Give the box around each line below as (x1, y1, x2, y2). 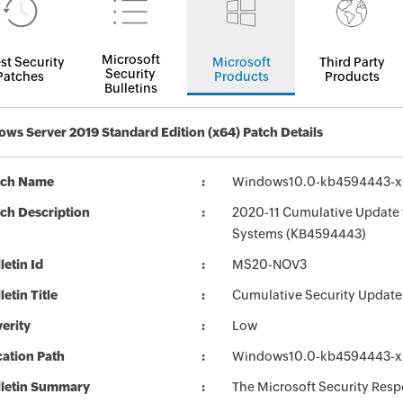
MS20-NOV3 (232, 257, 307, 272)
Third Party (318, 55, 385, 69)
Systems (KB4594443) (232, 227, 366, 241)
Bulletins (103, 81, 157, 95)
